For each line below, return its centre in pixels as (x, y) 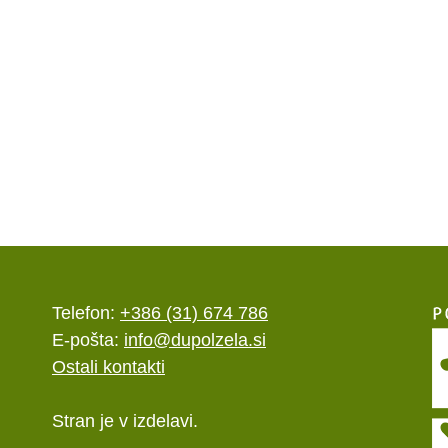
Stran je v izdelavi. (125, 421)
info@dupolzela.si (195, 340)
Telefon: (86, 313)
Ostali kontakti (108, 367)
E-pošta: (88, 340)
